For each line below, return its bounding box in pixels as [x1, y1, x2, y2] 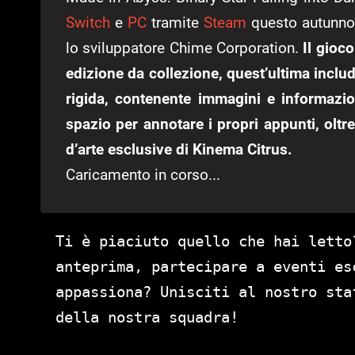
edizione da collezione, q [66, 63, 235, 82]
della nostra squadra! [55, 307, 239, 326]
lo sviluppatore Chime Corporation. [66, 38, 303, 57]
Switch [66, 13, 110, 32]
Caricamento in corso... [66, 165, 220, 184]
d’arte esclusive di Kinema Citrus [66, 139, 288, 158]
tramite [146, 13, 204, 32]
